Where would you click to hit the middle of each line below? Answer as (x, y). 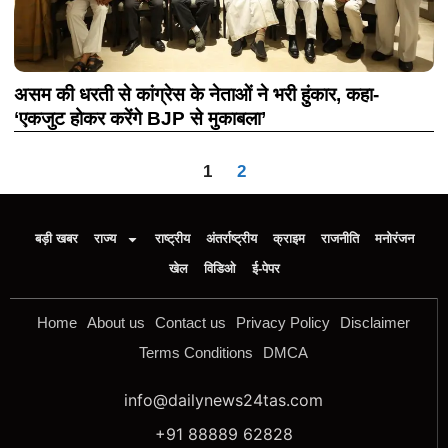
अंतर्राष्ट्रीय (231, 238)
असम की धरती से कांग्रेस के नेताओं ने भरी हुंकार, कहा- (196, 94)
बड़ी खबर (56, 238)
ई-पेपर (265, 268)
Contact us (190, 322)
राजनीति (339, 238)
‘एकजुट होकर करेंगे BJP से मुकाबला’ (140, 118)
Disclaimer (375, 322)
